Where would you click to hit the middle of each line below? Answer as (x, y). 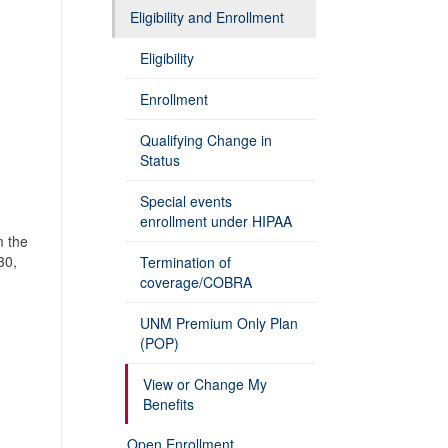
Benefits (168, 404)
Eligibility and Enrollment (207, 17)
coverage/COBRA (196, 282)
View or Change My (205, 384)
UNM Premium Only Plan (219, 323)
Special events (186, 201)
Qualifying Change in (206, 140)
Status (160, 160)
